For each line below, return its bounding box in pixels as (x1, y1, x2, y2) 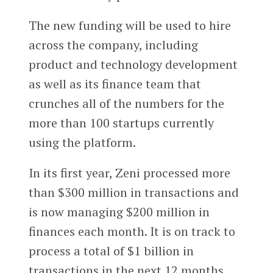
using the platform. (28, 134, 136, 151)
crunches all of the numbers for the (28, 95, 224, 112)
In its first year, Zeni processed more (28, 165, 230, 182)
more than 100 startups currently (28, 115, 214, 132)
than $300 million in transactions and (28, 184, 239, 201)
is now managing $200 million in (28, 204, 210, 221)
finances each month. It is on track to (28, 223, 235, 240)
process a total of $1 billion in (28, 243, 194, 260)
